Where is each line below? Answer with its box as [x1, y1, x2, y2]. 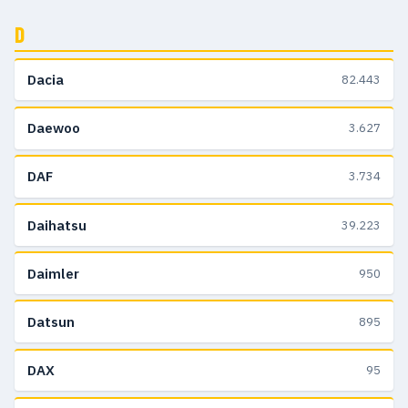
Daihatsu [27, 216, 87, 234]
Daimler [27, 264, 79, 282]
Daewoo [27, 119, 80, 138]
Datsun [27, 312, 75, 331]
